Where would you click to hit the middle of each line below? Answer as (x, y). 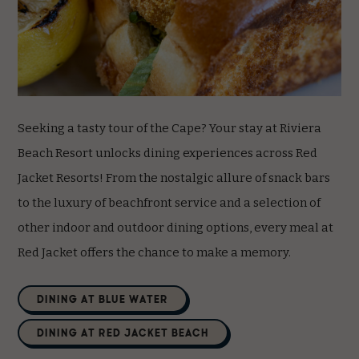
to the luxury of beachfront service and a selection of (169, 202)
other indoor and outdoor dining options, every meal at (176, 227)
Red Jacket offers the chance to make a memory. (155, 252)
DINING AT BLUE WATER (103, 298)
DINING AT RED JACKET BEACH (123, 332)
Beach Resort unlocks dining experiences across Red (168, 153)
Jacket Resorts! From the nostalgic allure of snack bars (174, 177)
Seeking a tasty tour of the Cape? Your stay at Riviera (170, 128)
